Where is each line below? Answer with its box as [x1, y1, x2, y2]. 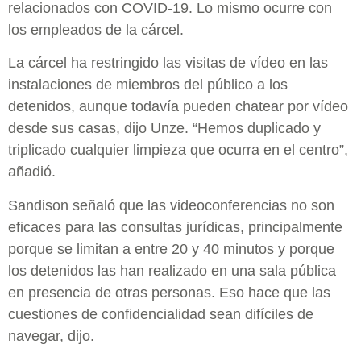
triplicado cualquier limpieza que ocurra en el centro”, [8, 142, 348, 159]
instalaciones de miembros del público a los [8, 77, 288, 93]
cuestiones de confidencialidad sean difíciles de [8, 305, 313, 322]
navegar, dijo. [8, 327, 94, 344]
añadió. [8, 164, 56, 180]
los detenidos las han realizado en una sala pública [8, 262, 336, 279]
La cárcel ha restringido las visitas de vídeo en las [8, 55, 328, 72]
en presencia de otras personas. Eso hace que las [8, 284, 330, 301]
